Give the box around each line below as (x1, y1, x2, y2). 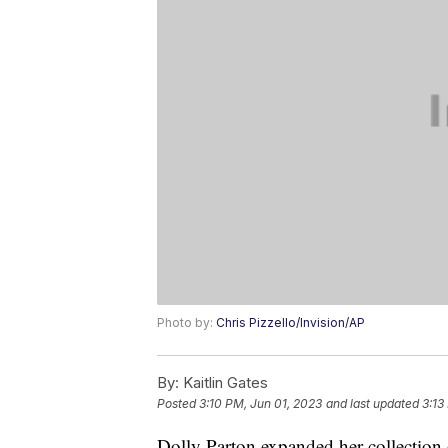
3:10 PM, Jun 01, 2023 (199, 396, 322, 412)
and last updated (326, 396, 419, 412)
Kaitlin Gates (179, 373, 268, 393)
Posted (157, 396, 199, 412)
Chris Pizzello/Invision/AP (216, 315, 365, 331)
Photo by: (157, 315, 216, 331)
